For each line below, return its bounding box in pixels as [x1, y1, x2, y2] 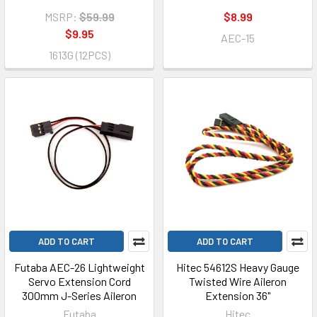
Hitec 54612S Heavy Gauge [176, 260, 299, 274]
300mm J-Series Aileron [22, 289, 137, 302]
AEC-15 [221, 31, 255, 45]
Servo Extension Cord [28, 275, 131, 288]
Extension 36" [205, 289, 270, 302]
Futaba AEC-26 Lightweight [13, 260, 145, 274]
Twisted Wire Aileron [189, 275, 287, 288]
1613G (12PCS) [48, 48, 110, 62]
